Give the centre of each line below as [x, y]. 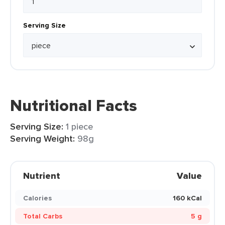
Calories [37, 198]
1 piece [79, 126]
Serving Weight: [42, 139]
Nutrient [42, 176]
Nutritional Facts [74, 105]
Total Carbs [43, 216]
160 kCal [187, 198]
